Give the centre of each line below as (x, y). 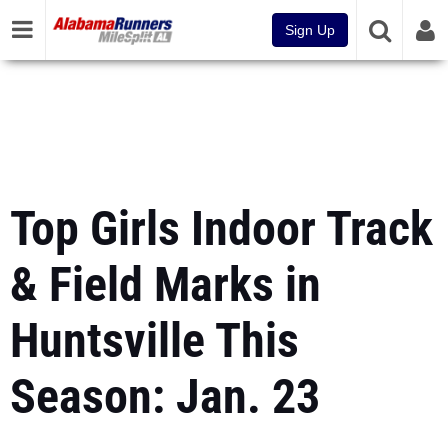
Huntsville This (154, 340)
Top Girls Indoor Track (221, 228)
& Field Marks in (165, 284)
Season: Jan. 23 (165, 396)
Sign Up (310, 30)
